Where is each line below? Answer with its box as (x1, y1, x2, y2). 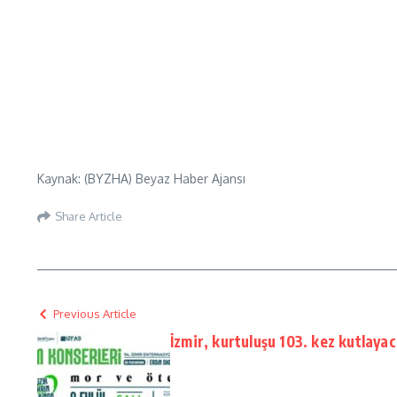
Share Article (55, 208, 122, 223)
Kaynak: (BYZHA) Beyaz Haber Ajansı (37, 171, 245, 186)
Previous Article (53, 307, 136, 321)
